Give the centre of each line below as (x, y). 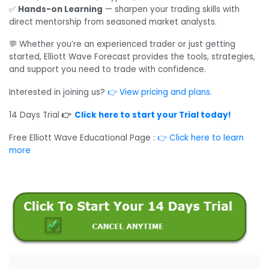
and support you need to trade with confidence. (107, 70)
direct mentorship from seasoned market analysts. (113, 22)
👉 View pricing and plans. (160, 92)
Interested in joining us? (58, 92)
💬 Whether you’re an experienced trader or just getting (122, 44)
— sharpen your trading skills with (171, 9)
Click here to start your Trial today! (153, 115)
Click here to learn (207, 138)
